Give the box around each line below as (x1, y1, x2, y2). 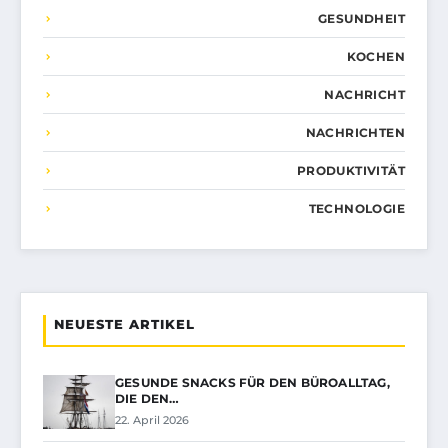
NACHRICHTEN (305, 125, 405, 141)
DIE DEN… (115, 391, 180, 407)
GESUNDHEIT (318, 11, 405, 27)
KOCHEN (346, 49, 405, 65)
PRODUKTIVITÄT (296, 163, 405, 179)
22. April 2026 (115, 413, 189, 428)
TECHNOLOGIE (308, 201, 405, 217)
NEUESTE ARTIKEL (54, 316, 195, 333)
